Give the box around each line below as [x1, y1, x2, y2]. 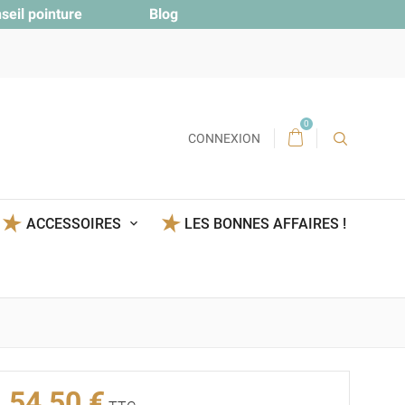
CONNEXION [188, 130, 260, 146]
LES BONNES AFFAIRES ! [184, 215, 347, 233]
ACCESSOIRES [25, 215, 125, 233]
